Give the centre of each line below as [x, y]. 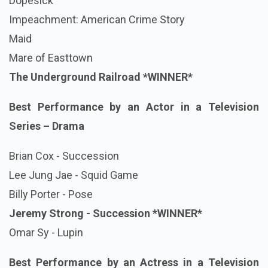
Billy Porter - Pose [51, 194]
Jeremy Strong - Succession [81, 213]
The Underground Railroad [76, 77]
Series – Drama [47, 126]
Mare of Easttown [51, 57]
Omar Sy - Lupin [46, 232]
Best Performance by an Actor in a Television [134, 106]
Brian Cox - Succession [64, 156]
